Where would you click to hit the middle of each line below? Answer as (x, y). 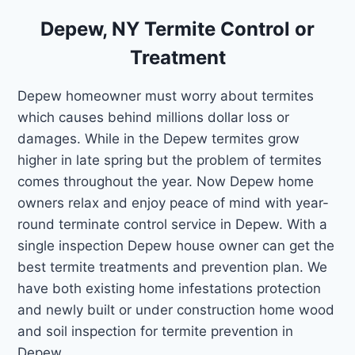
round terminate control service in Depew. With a (173, 224)
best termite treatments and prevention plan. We (173, 267)
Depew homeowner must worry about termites (166, 95)
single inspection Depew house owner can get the (176, 245)
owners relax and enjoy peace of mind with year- (174, 202)
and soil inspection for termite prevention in (156, 331)
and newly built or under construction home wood (176, 309)
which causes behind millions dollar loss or (154, 117)
